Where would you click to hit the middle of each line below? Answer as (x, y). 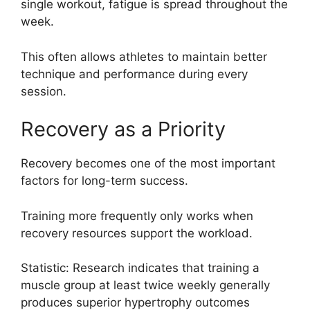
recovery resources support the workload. (137, 233)
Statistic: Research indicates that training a (140, 268)
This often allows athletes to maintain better (144, 56)
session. (44, 91)
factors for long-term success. (104, 181)
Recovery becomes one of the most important (148, 164)
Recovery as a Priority (123, 129)
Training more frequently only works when (137, 216)
